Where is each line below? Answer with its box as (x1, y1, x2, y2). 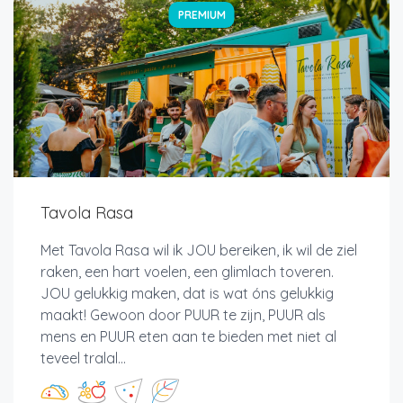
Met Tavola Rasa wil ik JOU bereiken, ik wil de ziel (40, 240, 357, 259)
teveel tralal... (40, 348, 126, 367)
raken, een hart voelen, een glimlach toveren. (40, 262, 334, 281)
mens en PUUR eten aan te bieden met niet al (40, 327, 336, 345)
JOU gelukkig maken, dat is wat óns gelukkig (40, 283, 334, 302)
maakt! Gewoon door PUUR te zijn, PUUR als (40, 305, 326, 324)
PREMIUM (177, 7, 226, 22)
